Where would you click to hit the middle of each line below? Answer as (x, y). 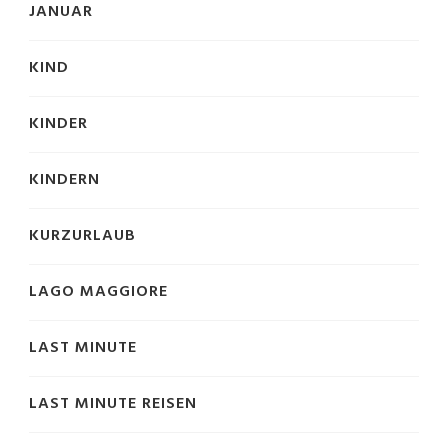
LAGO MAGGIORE (98, 291)
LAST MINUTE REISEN (113, 403)
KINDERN (64, 179)
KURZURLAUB (82, 235)
